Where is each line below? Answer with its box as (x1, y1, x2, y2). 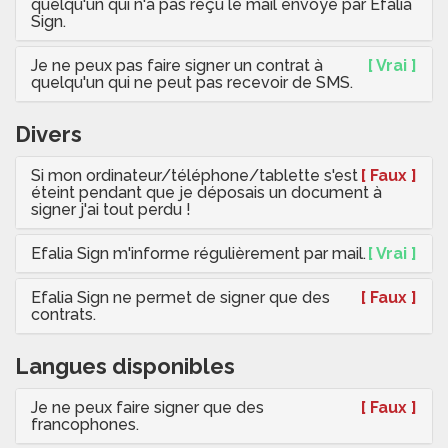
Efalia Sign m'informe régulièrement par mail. (31, 244, 366, 264)
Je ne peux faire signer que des (31, 398, 264, 418)
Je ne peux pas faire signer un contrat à (31, 56, 323, 76)
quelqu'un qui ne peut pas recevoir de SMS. (31, 73, 353, 93)
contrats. (31, 305, 96, 325)
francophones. (31, 415, 139, 435)
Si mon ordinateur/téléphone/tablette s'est (31, 166, 358, 186)
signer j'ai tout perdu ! (31, 200, 191, 220)
